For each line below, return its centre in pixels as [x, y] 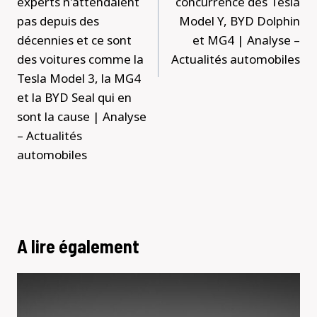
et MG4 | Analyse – [246, 40]
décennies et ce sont [74, 40]
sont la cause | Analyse [82, 117]
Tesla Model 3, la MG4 [79, 79]
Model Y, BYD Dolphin [240, 21]
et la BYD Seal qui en [74, 98]
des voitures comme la [80, 59]
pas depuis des [58, 21]
